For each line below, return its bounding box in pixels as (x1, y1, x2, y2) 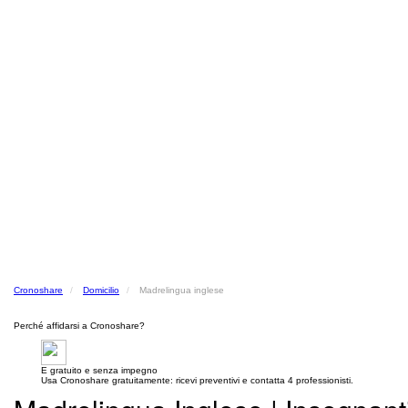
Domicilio (83, 285, 119, 295)
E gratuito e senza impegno (41, 365, 158, 375)
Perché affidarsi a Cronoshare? (14, 321, 145, 331)
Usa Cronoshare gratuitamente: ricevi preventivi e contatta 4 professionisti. (41, 375, 353, 385)
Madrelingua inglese (139, 285, 224, 295)
